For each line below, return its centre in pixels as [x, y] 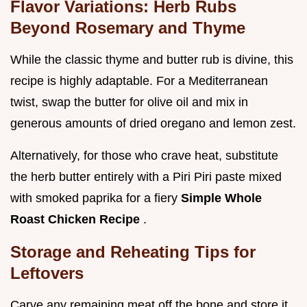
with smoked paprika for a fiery [96, 198]
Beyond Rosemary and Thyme [128, 27]
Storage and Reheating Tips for [133, 251]
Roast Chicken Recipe [77, 219]
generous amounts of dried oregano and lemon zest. [153, 123]
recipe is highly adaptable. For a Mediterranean [139, 81]
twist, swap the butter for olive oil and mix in [129, 102]
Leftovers [47, 273]
